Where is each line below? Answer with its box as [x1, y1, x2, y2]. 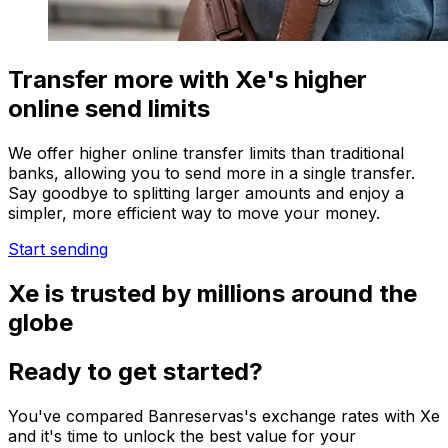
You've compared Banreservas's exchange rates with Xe [8, 406, 440, 426]
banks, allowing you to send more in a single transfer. [8, 163, 415, 184]
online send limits [8, 94, 210, 124]
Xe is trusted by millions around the [8, 279, 417, 309]
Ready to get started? [8, 357, 263, 387]
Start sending [8, 239, 108, 260]
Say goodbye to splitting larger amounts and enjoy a [8, 183, 404, 204]
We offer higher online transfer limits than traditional [8, 143, 404, 164]
